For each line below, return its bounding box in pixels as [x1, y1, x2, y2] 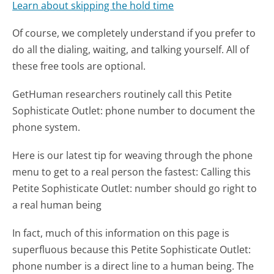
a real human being [12, 198, 102, 212]
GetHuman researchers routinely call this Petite [12, 87, 232, 101]
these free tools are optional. [12, 59, 146, 73]
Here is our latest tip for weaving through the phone [12, 148, 253, 162]
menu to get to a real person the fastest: [12, 165, 199, 179]
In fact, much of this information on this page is [12, 226, 230, 240]
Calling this [201, 165, 251, 179]
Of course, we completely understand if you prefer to [12, 26, 256, 40]
